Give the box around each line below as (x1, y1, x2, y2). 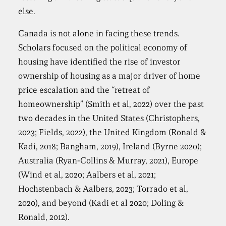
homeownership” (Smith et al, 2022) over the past (18, 99, 204, 109)
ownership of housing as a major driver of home (18, 71, 201, 81)
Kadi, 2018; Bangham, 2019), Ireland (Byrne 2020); (18, 141, 202, 152)
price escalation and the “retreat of (18, 85, 150, 95)
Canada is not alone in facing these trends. (18, 28, 180, 39)
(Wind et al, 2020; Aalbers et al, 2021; (18, 169, 156, 180)
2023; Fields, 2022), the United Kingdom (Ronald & (18, 127, 207, 138)
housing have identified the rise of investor (18, 56, 181, 67)
